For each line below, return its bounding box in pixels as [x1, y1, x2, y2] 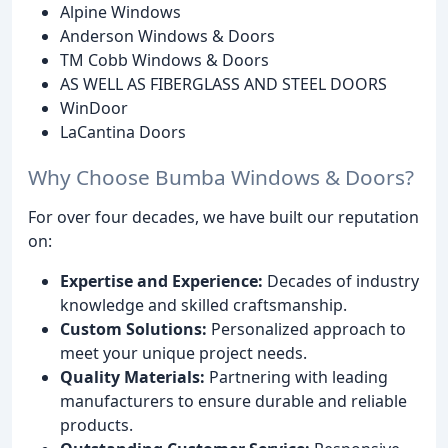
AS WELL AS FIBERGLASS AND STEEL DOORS [60, 73, 387, 96]
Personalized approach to [207, 318, 406, 341]
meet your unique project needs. [60, 342, 307, 365]
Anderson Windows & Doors [60, 25, 275, 48]
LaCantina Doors [60, 121, 186, 144]
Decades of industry [263, 270, 419, 293]
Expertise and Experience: [60, 270, 263, 293]
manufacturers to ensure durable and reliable [60, 390, 407, 413]
